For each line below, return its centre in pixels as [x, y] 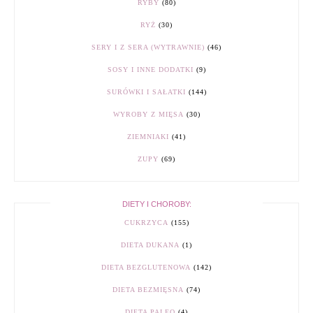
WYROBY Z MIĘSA [148, 114]
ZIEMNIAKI [148, 136]
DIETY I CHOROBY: [156, 204]
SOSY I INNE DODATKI [150, 69]
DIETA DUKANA [150, 245]
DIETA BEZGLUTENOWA [146, 267]
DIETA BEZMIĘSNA [148, 289]
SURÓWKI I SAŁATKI [146, 92]
